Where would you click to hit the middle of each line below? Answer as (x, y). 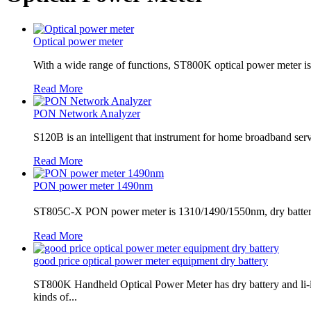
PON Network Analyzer (87, 113)
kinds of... (55, 296)
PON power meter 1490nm (93, 185)
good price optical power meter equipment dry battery (151, 260)
